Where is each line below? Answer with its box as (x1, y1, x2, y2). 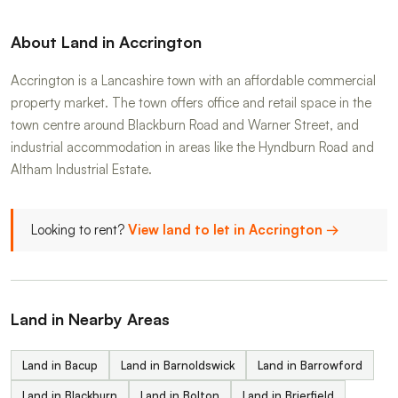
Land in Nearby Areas (11, 309, 170, 330)
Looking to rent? (31, 221, 128, 239)
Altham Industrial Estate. (11, 161, 152, 179)
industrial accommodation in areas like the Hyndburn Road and (11, 139, 374, 156)
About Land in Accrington (11, 32, 202, 52)
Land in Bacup (22, 358, 98, 373)
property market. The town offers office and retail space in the (11, 94, 371, 112)
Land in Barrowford (258, 358, 362, 373)
